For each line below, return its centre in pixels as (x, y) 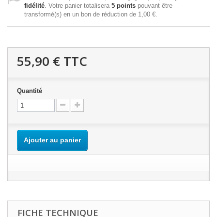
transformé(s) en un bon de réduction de (81, 14)
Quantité (30, 91)
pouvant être (154, 5)
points (125, 5)
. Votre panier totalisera (78, 5)
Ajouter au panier (52, 140)
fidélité (34, 5)
